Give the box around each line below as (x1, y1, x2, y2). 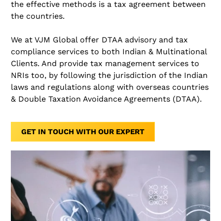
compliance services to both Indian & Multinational (11, 47, 207, 56)
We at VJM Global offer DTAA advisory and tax (11, 35, 188, 44)
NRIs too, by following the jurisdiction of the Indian (11, 71, 208, 80)
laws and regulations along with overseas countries (11, 82, 209, 92)
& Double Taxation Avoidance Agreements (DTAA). (11, 94, 202, 104)
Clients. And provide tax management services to (11, 59, 200, 68)
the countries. (11, 11, 65, 21)
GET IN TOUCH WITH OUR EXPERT (21, 127, 145, 136)
